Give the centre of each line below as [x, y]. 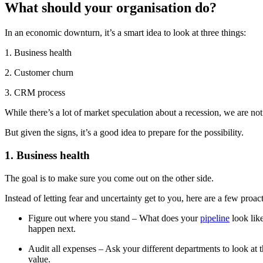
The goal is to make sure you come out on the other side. [110, 178]
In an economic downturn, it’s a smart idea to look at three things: [125, 33]
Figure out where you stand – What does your [114, 218]
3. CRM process [35, 93]
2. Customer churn [39, 73]
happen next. [52, 228]
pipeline [215, 218]
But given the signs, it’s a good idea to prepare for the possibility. [124, 133]
